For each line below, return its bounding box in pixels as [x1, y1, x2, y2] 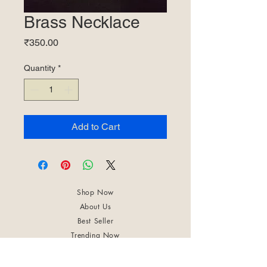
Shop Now [77, 187, 114, 197]
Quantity [24, 63, 55, 73]
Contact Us [76, 244, 114, 254]
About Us [79, 201, 111, 212]
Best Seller [77, 215, 114, 226]
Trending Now [71, 229, 120, 240]
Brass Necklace [24, 12, 140, 32]
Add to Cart [71, 120, 120, 132]
